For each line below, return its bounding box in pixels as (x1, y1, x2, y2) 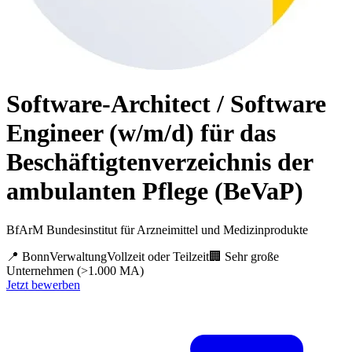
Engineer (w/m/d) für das (6, 119, 276, 148)
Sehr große (225, 249, 279, 263)
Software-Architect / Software (6, 90, 326, 119)
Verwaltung (49, 249, 107, 263)
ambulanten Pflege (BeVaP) (6, 177, 303, 206)
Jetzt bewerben (6, 277, 80, 291)
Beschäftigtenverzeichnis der (6, 148, 313, 177)
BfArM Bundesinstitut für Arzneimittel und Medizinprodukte (6, 222, 308, 236)
